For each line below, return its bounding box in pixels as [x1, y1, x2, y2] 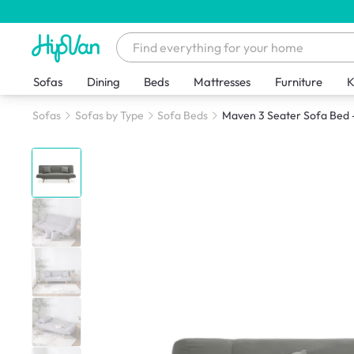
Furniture [275, 74, 323, 90]
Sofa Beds [157, 108, 209, 123]
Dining [86, 74, 120, 90]
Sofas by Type [74, 108, 144, 123]
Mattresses [194, 74, 251, 90]
